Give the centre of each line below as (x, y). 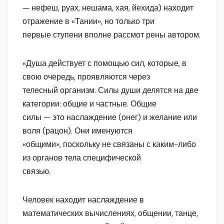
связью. (36, 171)
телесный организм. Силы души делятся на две (110, 90)
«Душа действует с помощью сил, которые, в (104, 63)
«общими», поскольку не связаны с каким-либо (109, 144)
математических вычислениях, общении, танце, (110, 213)
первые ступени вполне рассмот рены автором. (111, 34)
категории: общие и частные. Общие (89, 103)
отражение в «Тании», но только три (88, 21)
